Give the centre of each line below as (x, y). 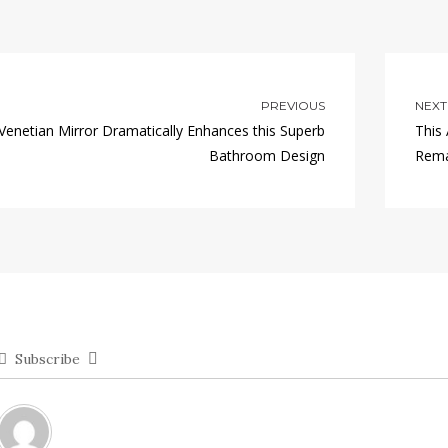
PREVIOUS (293, 106)
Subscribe (48, 359)
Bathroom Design (267, 156)
